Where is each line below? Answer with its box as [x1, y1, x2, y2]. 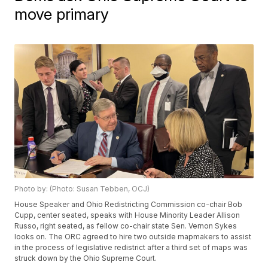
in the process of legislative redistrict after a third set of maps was [14, 243, 248, 252]
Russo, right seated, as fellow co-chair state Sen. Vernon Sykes [14, 221, 237, 231]
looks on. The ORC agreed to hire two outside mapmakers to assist [14, 232, 252, 242]
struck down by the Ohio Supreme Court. [14, 254, 157, 263]
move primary [14, 5, 109, 23]
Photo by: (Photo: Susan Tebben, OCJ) [14, 184, 150, 194]
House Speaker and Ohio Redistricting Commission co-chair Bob [14, 200, 243, 209]
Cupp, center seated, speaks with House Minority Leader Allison [14, 211, 240, 220]
